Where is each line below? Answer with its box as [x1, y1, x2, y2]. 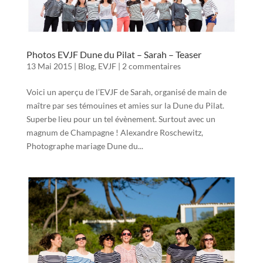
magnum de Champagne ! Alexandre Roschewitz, [26, 127, 203, 137]
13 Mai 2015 [26, 61, 72, 71]
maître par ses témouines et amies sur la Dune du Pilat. [26, 100, 224, 110]
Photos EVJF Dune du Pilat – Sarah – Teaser [26, 49, 201, 60]
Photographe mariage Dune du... [26, 141, 143, 151]
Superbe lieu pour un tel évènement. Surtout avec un [26, 114, 215, 124]
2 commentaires [122, 61, 181, 71]
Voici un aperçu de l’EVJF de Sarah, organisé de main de [26, 87, 227, 97]
